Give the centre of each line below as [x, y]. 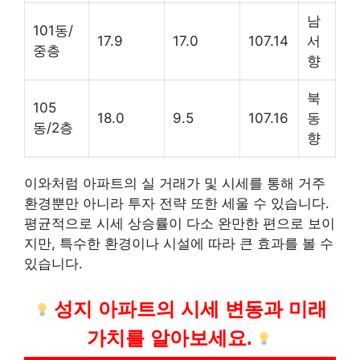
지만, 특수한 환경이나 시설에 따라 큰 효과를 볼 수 [179, 244]
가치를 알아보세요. [169, 337]
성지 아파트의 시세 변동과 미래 [191, 309]
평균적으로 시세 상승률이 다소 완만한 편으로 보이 [180, 224]
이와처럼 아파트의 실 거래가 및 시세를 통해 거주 [175, 184]
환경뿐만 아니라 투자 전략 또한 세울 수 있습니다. [177, 204]
